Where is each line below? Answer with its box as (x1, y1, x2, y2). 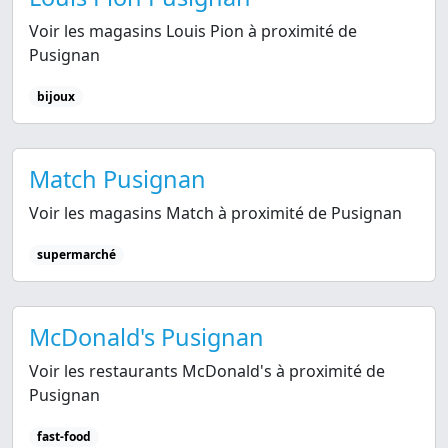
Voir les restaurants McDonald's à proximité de (29, 359, 385, 382)
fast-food (36, 427, 91, 445)
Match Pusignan (29, 162, 206, 195)
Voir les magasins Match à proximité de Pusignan (29, 201, 402, 224)
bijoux (36, 87, 75, 105)
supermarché (36, 245, 116, 263)
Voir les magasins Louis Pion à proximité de (29, 19, 357, 42)
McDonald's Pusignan (29, 320, 264, 353)
